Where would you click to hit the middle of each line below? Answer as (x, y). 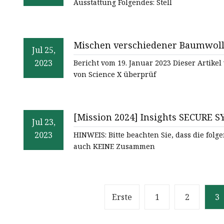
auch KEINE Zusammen (114, 146)
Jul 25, (43, 50)
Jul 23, (43, 122)
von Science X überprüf (115, 74)
